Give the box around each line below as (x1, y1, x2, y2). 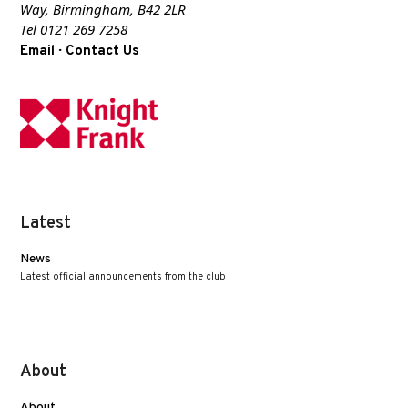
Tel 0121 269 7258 (20, 20, 132, 38)
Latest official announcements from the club (20, 270, 227, 283)
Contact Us (66, 43, 140, 60)
